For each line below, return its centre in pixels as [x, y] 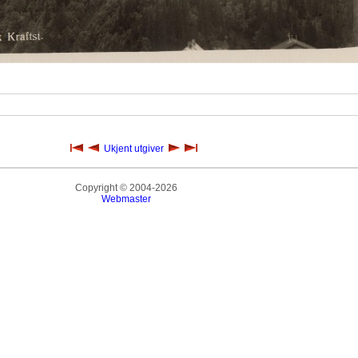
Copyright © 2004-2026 [127, 188]
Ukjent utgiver [133, 149]
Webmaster [127, 199]
